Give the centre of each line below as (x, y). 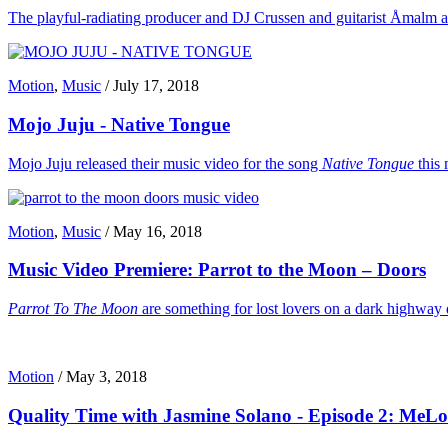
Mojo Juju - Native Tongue (119, 125)
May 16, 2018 (157, 231)
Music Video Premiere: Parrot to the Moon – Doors (217, 270)
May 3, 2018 (106, 377)
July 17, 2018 (156, 86)
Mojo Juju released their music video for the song (165, 163)
